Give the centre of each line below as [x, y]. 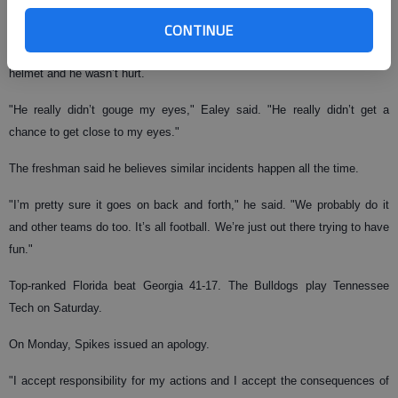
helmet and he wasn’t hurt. [77, 73]
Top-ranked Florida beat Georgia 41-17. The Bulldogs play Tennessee [199, 285]
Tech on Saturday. [56, 307]
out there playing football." [76, 14]
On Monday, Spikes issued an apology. [109, 344]
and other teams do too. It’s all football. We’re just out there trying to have [199, 227]
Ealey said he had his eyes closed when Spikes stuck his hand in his [199, 51]
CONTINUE [199, 30]
